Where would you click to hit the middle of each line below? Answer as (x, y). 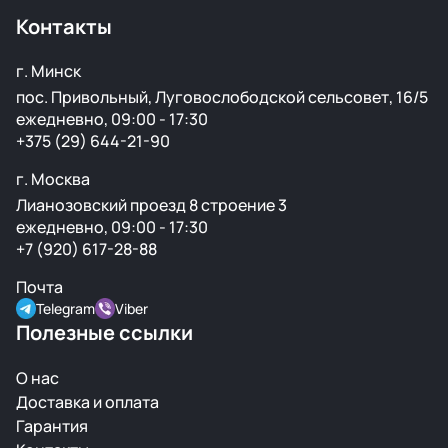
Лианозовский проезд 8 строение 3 (151, 205)
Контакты (64, 26)
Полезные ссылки (104, 332)
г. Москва (53, 179)
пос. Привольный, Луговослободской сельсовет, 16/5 (222, 97)
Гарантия (52, 426)
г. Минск (48, 71)
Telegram (65, 308)
